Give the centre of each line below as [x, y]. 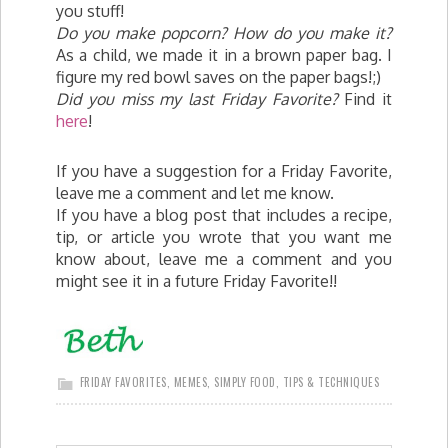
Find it [368, 99]
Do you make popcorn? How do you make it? [224, 33]
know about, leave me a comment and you [224, 259]
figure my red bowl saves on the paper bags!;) [218, 77]
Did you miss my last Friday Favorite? [200, 99]
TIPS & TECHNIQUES [330, 382]
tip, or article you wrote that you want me [224, 237]
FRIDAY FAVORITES [123, 382]
